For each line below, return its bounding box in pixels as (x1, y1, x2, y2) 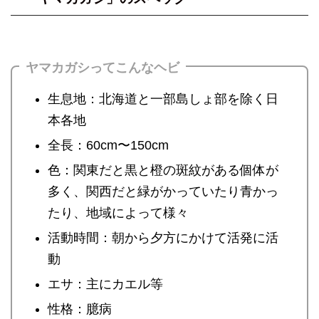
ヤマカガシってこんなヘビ (26, 61, 179, 75)
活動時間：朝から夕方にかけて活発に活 (48, 231, 278, 245)
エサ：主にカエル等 (48, 277, 163, 291)
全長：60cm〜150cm (48, 138, 169, 152)
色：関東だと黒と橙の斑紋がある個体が (48, 163, 278, 177)
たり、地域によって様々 (48, 206, 189, 220)
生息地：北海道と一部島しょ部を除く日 (48, 92, 278, 106)
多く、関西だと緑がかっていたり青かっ (48, 184, 278, 199)
